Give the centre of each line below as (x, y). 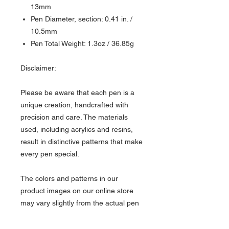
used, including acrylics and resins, (77, 129)
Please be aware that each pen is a (77, 92)
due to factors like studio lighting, (73, 215)
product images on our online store (77, 190)
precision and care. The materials (74, 117)
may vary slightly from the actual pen (80, 203)
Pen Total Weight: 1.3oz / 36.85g (82, 43)
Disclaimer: (38, 68)
